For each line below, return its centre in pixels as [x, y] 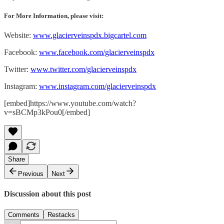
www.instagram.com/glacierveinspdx [97, 86]
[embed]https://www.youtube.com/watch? [70, 103]
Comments [24, 214]
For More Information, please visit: [54, 15]
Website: [18, 35]
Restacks [61, 214]
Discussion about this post [47, 194]
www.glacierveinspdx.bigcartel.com [90, 35]
